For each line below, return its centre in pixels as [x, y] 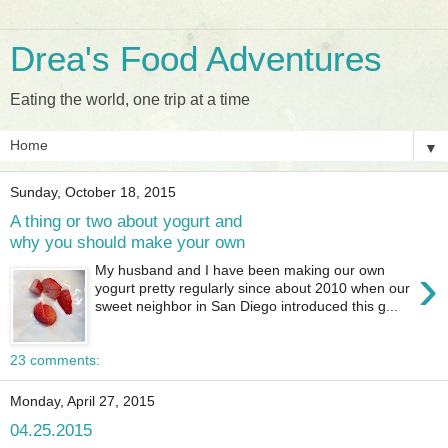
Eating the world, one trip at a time [130, 99]
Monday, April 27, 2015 [82, 401]
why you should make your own [127, 241]
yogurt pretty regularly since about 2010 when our [253, 288]
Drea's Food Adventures [196, 59]
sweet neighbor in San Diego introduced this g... [247, 306]
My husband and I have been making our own [240, 270]
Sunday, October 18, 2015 [93, 192]
